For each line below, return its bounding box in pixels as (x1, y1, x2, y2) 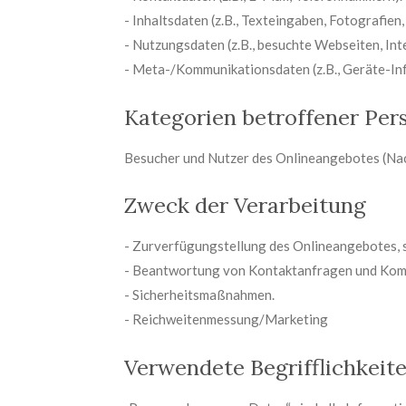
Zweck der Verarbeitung (124, 191, 366, 219)
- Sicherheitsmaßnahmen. (124, 286, 275, 303)
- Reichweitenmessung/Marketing (124, 311, 328, 327)
